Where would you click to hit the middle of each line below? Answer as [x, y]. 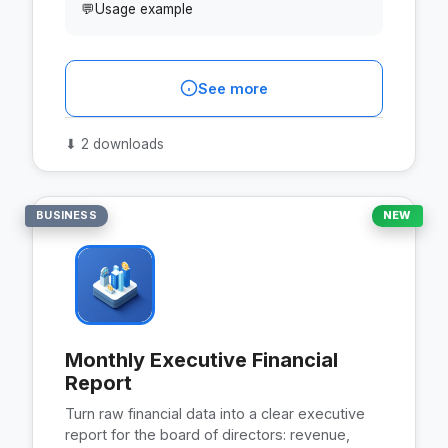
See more [233, 88]
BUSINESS [66, 215]
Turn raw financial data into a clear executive [215, 413]
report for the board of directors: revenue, [207, 434]
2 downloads [120, 143]
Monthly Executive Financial [201, 359]
